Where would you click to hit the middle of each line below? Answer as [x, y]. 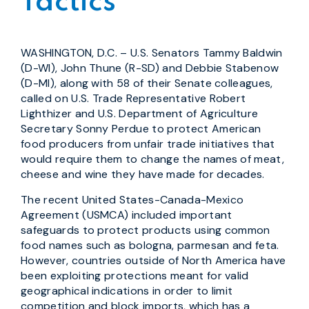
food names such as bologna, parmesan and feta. [150, 245]
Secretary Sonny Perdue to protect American [141, 129]
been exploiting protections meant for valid [135, 276]
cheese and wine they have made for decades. [143, 174]
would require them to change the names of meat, [153, 159]
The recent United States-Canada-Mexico [132, 200]
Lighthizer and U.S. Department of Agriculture [140, 113]
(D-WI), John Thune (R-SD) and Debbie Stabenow [150, 68]
